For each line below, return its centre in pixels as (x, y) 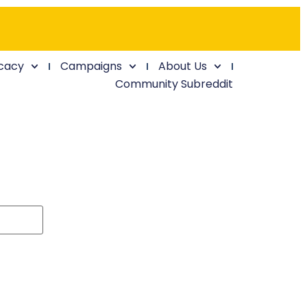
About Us (183, 66)
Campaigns (91, 66)
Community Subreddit (174, 84)
